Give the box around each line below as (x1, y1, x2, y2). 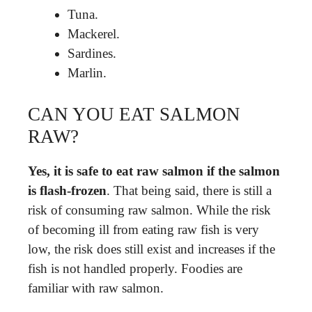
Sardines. (68, 46, 116, 61)
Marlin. (68, 65, 107, 80)
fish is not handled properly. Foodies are (28, 260, 242, 276)
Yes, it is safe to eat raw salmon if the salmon (28, 163, 280, 178)
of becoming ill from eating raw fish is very (28, 221, 259, 237)
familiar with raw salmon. (28, 280, 164, 295)
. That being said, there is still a (107, 182, 272, 198)
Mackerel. (68, 26, 120, 41)
